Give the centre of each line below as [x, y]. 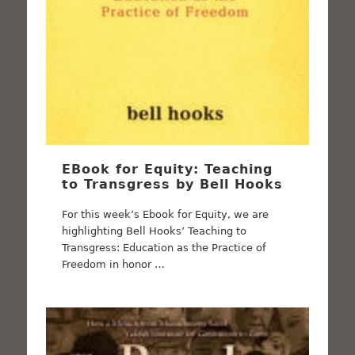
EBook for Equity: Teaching [168, 169]
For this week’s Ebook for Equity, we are [166, 214]
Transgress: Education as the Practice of [164, 247]
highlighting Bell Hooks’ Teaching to [155, 231]
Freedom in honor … [114, 264]
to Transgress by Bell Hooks [173, 184]
